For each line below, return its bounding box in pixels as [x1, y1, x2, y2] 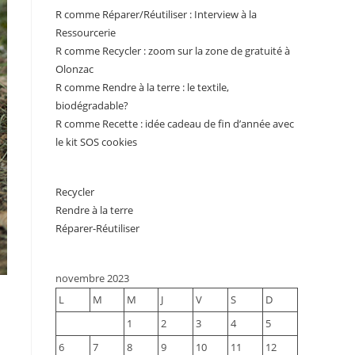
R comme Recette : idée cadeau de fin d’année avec [55, 116, 294, 131]
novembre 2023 [55, 271, 129, 285]
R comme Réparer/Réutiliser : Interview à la [55, 7, 257, 21]
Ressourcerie [55, 25, 116, 40]
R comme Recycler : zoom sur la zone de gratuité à [55, 44, 290, 58]
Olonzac [55, 62, 94, 76]
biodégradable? [55, 98, 128, 113]
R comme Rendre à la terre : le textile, [55, 80, 229, 94]
